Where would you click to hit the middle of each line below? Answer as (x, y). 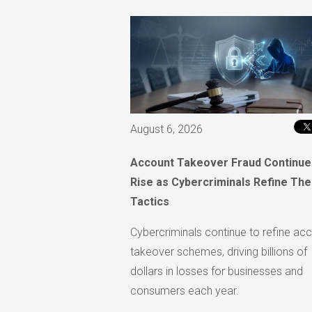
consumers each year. (185, 290)
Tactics (150, 201)
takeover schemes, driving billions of (219, 251)
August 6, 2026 (166, 129)
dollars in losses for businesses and (217, 271)
